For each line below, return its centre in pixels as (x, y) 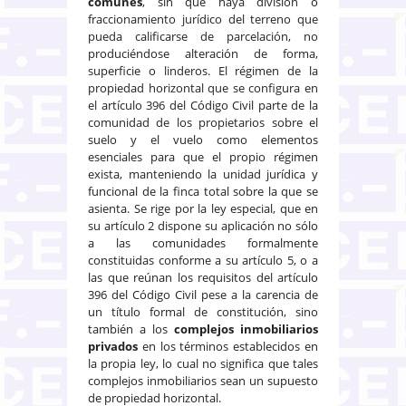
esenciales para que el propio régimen (203, 156)
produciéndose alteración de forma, (203, 53)
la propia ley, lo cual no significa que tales (203, 363)
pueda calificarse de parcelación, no (203, 36)
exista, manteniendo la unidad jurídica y (203, 174)
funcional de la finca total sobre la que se (203, 191)
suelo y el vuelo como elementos (203, 139)
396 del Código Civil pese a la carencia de (203, 294)
